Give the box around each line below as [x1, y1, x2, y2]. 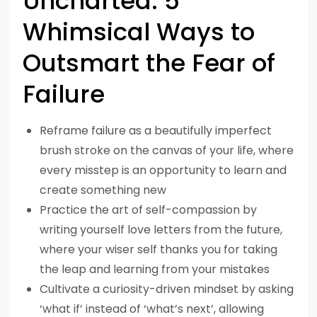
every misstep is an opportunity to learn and [40, 162, 287, 178]
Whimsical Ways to [23, 15, 255, 49]
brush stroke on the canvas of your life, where [40, 142, 294, 158]
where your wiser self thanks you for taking [40, 241, 277, 258]
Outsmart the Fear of [23, 46, 275, 80]
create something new [40, 182, 166, 198]
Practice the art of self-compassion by [40, 202, 257, 218]
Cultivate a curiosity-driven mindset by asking [40, 281, 294, 297]
